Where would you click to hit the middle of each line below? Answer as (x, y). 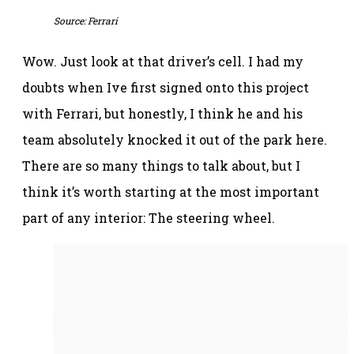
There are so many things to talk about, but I (161, 166)
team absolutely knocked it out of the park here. (175, 140)
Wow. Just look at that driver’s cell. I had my (163, 62)
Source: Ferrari (86, 21)
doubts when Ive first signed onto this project (166, 88)
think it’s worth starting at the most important (171, 192)
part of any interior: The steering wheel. (149, 218)
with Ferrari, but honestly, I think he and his (162, 114)
